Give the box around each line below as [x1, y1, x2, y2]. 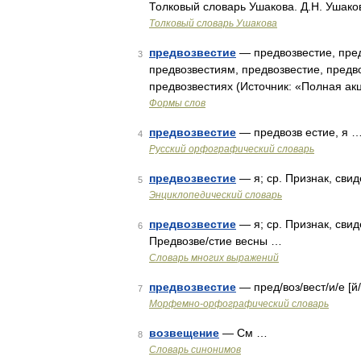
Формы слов [149, 98, 205, 109]
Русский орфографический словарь [149, 143, 314, 155]
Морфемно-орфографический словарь [149, 298, 329, 309]
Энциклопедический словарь [149, 189, 282, 201]
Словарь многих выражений [149, 252, 279, 263]
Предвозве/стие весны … [149, 234, 282, 247]
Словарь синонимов [149, 344, 241, 355]
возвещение [149, 326, 219, 339]
